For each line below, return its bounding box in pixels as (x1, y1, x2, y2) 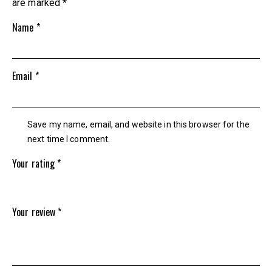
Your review (12, 205, 58, 220)
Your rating (12, 156, 58, 171)
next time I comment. (27, 134, 110, 144)
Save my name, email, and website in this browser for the (27, 120, 250, 130)
